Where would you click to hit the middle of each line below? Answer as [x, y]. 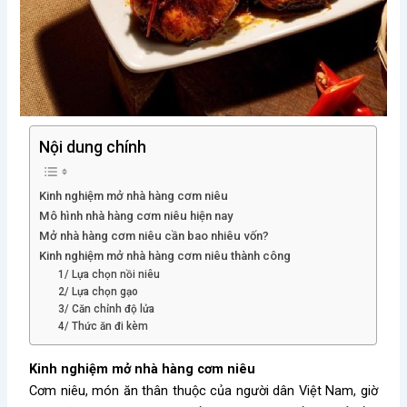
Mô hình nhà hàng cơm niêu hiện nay [136, 216]
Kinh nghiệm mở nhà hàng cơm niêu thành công [165, 256]
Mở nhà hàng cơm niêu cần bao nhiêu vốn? [154, 236]
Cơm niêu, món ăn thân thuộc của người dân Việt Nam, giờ [203, 391]
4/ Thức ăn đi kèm [104, 327]
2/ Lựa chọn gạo [99, 292]
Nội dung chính [93, 147]
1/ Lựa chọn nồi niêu [109, 275]
